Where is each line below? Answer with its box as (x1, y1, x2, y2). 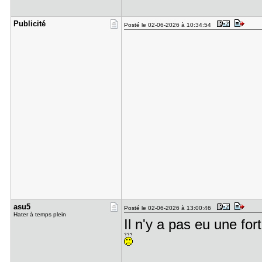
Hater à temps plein (13, 211, 66, 218)
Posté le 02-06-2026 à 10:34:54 (123, 22, 215, 28)
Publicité (13, 19, 46, 28)
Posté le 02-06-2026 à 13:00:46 (123, 205, 215, 211)
